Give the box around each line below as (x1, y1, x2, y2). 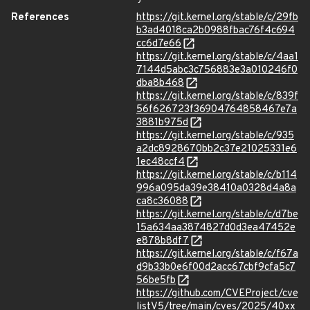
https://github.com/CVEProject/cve (136, 287, 298, 300)
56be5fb (136, 274, 176, 287)
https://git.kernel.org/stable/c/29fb (136, 11, 298, 24)
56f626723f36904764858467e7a (136, 103, 297, 116)
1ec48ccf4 (136, 156, 185, 169)
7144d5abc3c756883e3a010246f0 (136, 64, 298, 77)
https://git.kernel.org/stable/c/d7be (136, 208, 298, 221)
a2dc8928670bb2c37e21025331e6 (136, 143, 297, 156)
